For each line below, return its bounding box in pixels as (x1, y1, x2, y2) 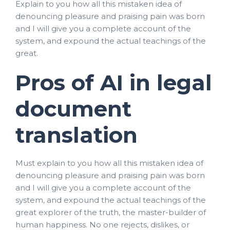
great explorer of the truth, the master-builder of (15, 207, 206, 217)
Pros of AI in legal (15, 69, 212, 96)
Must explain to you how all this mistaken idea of (15, 158, 203, 168)
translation (15, 121, 138, 148)
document (15, 95, 131, 122)
